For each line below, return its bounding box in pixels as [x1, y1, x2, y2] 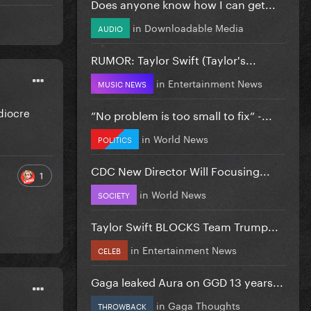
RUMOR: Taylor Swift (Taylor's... [91, 49, 256, 67]
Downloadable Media [144, 19, 244, 35]
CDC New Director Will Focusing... [91, 160, 270, 178]
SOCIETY [98, 187, 130, 201]
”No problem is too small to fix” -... [91, 105, 272, 123]
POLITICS [98, 132, 132, 145]
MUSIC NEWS [98, 76, 146, 90]
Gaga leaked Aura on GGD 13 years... [91, 271, 283, 289]
